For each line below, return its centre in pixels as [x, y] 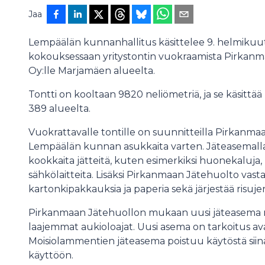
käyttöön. [52, 255]
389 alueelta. [61, 109]
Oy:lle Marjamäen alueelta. [93, 71]
